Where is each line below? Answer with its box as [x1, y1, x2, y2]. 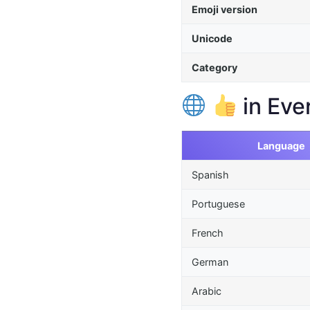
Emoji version [192, 3, 257, 15]
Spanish [192, 168, 229, 181]
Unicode [192, 32, 232, 44]
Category [192, 61, 237, 73]
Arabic [192, 284, 221, 297]
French [192, 226, 224, 239]
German [192, 255, 228, 268]
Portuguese [192, 197, 245, 210]
